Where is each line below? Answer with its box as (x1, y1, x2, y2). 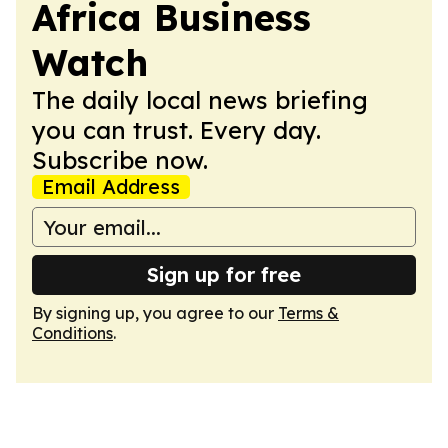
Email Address (42, 174, 180, 199)
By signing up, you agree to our (32, 303, 278, 323)
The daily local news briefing (32, 85, 368, 115)
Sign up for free (147, 262, 301, 287)
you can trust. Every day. (32, 115, 321, 145)
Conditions (32, 323, 113, 343)
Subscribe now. (32, 145, 208, 175)
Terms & (278, 303, 339, 323)
